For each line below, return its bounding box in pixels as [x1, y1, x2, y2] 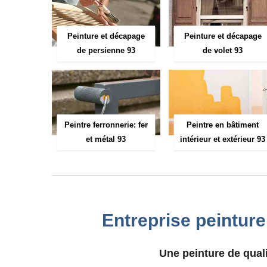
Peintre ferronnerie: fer [64, 120, 148, 129]
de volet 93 [203, 45, 243, 55]
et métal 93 [86, 134, 126, 144]
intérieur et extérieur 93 [180, 134, 266, 144]
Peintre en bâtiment [187, 120, 259, 129]
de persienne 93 [76, 45, 135, 55]
